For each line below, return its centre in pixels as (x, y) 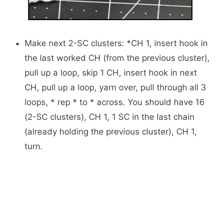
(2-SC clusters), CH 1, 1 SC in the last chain (110, 117)
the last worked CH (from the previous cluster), (117, 58)
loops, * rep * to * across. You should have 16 (115, 102)
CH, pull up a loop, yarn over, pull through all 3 (115, 87)
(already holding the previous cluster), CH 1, (111, 132)
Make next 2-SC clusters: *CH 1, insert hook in (116, 43)
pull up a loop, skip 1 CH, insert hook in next (111, 73)
